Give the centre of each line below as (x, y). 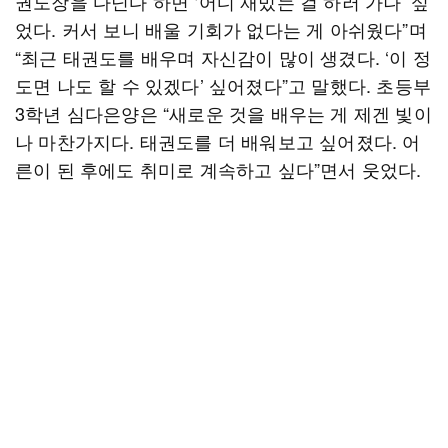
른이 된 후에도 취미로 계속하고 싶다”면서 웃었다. (218, 169)
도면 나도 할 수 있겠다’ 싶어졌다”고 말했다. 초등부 (223, 85)
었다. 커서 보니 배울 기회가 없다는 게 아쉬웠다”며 (221, 29)
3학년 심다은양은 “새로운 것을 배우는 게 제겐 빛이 (223, 113)
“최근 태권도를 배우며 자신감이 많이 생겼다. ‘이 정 (223, 57)
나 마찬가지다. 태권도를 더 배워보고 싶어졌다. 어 (218, 141)
